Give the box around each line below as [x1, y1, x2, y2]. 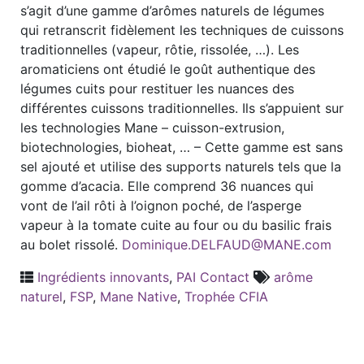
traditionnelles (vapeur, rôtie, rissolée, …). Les [20, 41, 299, 58]
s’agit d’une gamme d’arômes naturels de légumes [20, 2, 324, 19]
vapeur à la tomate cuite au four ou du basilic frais [20, 217, 331, 233]
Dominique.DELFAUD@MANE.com [122, 236, 331, 253]
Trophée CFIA [184, 288, 268, 305]
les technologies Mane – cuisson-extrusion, [20, 119, 284, 136]
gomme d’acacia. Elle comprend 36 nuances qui [20, 178, 314, 194]
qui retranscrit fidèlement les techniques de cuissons [20, 22, 344, 38]
